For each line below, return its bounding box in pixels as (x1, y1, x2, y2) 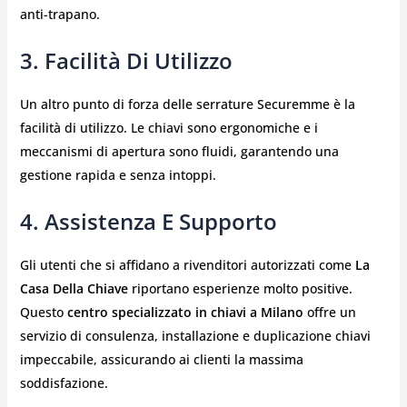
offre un (303, 303, 356, 322)
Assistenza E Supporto (44, 206, 277, 237)
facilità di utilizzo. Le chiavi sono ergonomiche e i (19, 118, 318, 136)
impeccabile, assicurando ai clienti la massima (19, 351, 303, 369)
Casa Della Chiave (19, 280, 128, 298)
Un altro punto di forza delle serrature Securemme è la (19, 94, 355, 113)
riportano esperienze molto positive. (127, 280, 352, 298)
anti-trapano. (19, 5, 100, 23)
